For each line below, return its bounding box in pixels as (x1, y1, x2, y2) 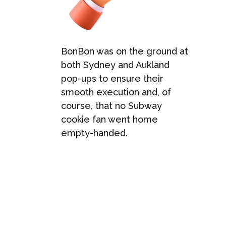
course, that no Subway (61, 100, 162, 111)
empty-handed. (61, 128, 128, 138)
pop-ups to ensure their (61, 73, 163, 84)
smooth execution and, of (61, 87, 171, 97)
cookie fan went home (61, 114, 158, 125)
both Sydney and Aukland (61, 60, 169, 70)
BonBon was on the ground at (61, 46, 188, 56)
